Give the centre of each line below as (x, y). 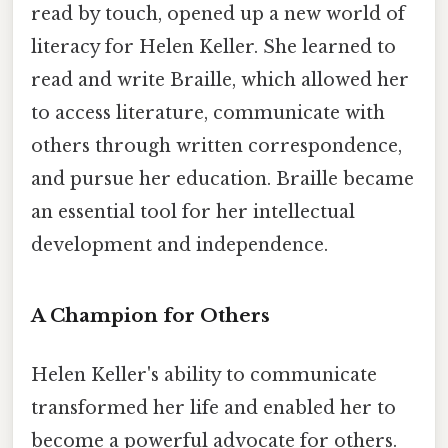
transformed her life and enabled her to (213, 408)
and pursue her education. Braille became (222, 179)
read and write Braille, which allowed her (220, 80)
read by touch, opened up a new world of (218, 14)
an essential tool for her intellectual (193, 212)
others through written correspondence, (216, 146)
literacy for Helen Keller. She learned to (213, 47)
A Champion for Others (150, 316)
